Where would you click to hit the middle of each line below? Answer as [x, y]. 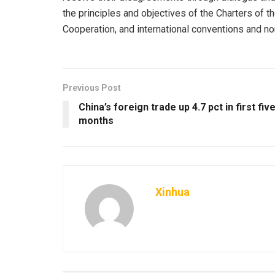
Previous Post [92, 87]
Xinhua [172, 192]
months [96, 120]
